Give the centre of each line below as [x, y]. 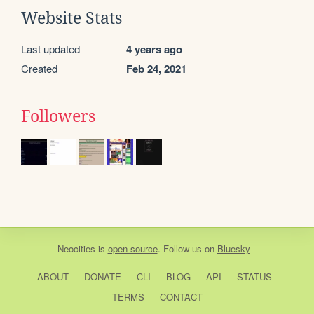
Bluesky [233, 249]
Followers [58, 117]
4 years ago [154, 49]
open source [132, 249]
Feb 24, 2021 [156, 69]
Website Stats [71, 19]
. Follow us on [187, 249]
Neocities [76, 249]
